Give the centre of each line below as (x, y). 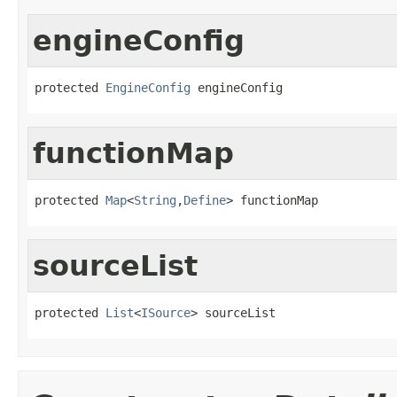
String (155, 200)
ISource (166, 312)
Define (205, 200)
